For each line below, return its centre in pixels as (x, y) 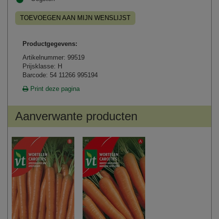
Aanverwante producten (76, 116)
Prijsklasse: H (42, 66)
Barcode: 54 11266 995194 (60, 75)
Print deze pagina (54, 89)
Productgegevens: (50, 44)
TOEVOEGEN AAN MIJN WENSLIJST (75, 18)
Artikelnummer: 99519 (54, 58)
